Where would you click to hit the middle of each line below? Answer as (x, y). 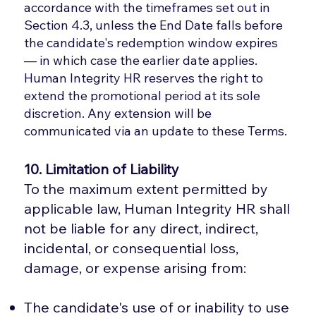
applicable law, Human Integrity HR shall (157, 208)
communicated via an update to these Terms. (156, 130)
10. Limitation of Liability (102, 169)
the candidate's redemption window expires (151, 42)
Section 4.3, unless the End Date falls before (154, 25)
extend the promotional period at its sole (142, 95)
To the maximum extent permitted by (146, 188)
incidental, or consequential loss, (132, 248)
